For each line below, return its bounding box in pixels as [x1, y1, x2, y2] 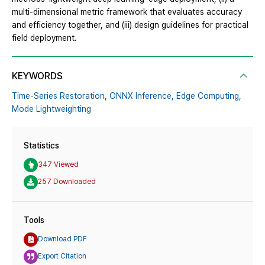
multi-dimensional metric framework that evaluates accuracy [12, 7, 242, 17]
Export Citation [38, 252, 86, 261]
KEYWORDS [12, 70, 63, 82]
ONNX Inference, [109, 91, 174, 101]
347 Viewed [38, 160, 79, 169]
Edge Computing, [176, 91, 241, 101]
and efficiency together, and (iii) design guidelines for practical [12, 20, 248, 30]
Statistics [24, 140, 59, 150]
